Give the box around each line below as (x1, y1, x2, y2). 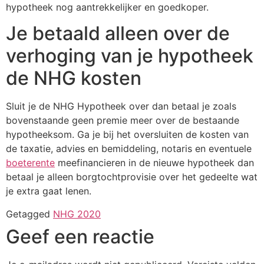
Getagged (6, 207, 53, 220)
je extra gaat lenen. (6, 185, 91, 197)
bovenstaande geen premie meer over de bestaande (6, 114, 239, 127)
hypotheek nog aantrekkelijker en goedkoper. (6, 1, 209, 14)
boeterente (6, 157, 55, 169)
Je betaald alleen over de (6, 22, 230, 45)
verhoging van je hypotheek (6, 44, 253, 68)
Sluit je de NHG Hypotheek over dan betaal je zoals (6, 100, 236, 113)
